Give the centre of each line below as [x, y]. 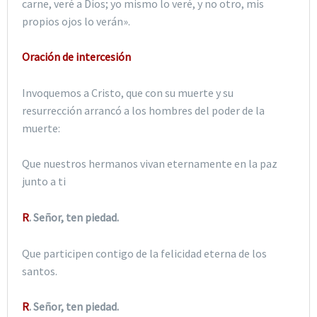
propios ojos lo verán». [76, 21]
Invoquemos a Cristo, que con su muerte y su [128, 92]
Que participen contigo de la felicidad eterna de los [144, 253]
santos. [40, 271]
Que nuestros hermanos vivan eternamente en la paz [150, 164]
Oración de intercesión [76, 57]
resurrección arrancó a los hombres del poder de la [143, 110]
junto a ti [44, 181]
